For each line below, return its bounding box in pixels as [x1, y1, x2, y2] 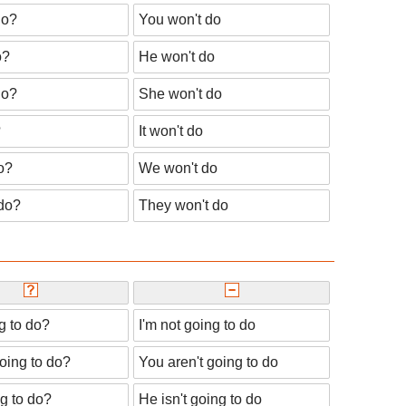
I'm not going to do [139, 317, 256, 333]
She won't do [139, 85, 222, 101]
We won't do [139, 159, 217, 176]
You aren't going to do [139, 354, 278, 371]
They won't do [139, 197, 228, 213]
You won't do [139, 11, 221, 27]
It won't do [139, 122, 203, 139]
